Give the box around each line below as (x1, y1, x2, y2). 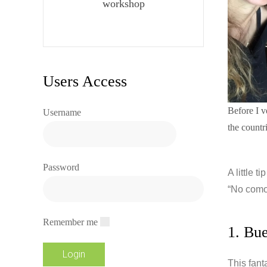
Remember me (43, 217, 98, 227)
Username (43, 107, 81, 117)
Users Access (43, 73, 127, 90)
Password (43, 162, 79, 172)
